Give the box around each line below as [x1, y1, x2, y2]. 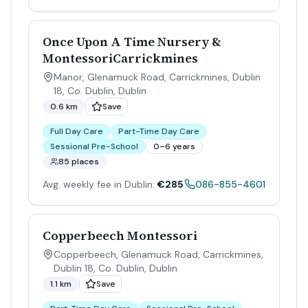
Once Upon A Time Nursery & [43, 33, 221, 50]
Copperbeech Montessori [43, 227, 197, 244]
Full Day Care [50, 126, 103, 137]
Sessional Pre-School [50, 141, 138, 152]
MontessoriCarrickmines [43, 49, 198, 67]
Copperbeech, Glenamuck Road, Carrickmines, [54, 248, 263, 261]
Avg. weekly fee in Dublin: [43, 178, 155, 190]
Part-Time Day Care [118, 126, 199, 137]
